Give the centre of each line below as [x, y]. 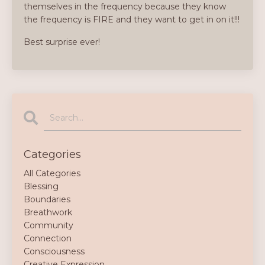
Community [49, 225]
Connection [48, 238]
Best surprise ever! [62, 42]
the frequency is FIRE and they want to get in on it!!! [132, 20]
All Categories [52, 173]
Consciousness [54, 251]
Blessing [41, 186]
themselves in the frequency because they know [125, 7]
